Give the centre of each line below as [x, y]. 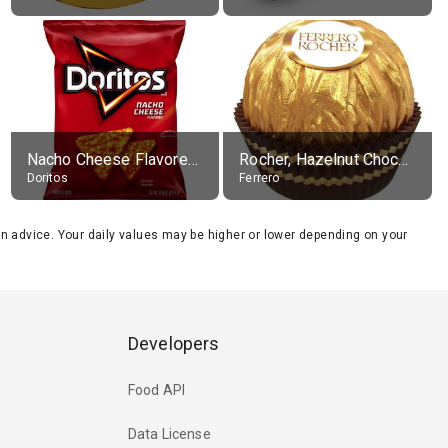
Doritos [47, 178]
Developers [174, 343]
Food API [157, 390]
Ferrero [259, 178]
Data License [169, 434]
